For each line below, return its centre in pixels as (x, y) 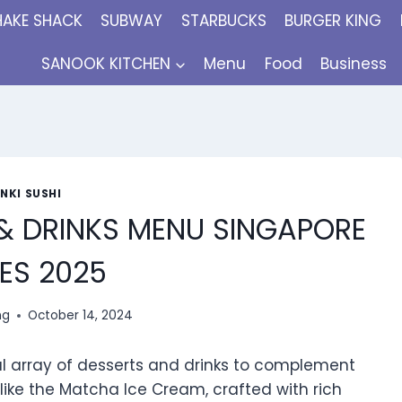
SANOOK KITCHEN (106, 63)
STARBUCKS (223, 21)
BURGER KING (333, 21)
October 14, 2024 (81, 316)
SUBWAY (132, 21)
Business (354, 63)
